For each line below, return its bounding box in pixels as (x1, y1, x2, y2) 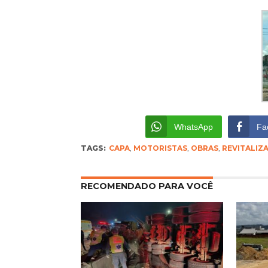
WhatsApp (173, 121, 213, 132)
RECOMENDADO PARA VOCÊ (80, 180, 213, 191)
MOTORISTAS (133, 143, 187, 153)
